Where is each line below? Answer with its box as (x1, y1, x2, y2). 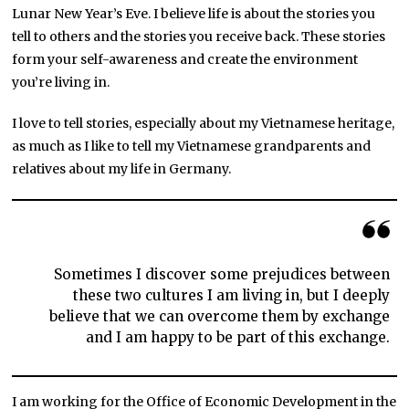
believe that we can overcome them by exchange (48, 308, 390, 326)
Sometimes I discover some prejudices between (53, 266, 390, 284)
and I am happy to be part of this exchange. (85, 329, 390, 347)
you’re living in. (12, 73, 110, 90)
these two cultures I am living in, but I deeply (72, 287, 390, 305)
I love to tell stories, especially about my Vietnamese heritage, (12, 114, 395, 131)
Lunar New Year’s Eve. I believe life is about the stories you (12, 5, 376, 22)
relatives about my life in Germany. (12, 160, 232, 177)
